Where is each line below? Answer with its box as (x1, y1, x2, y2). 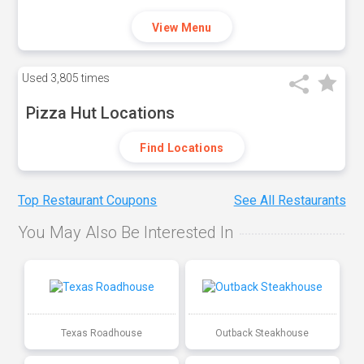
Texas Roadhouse (61, 327, 143, 339)
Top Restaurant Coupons (18, 193, 158, 209)
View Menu (152, 21, 212, 34)
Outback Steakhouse (215, 327, 310, 339)
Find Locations (140, 141, 224, 154)
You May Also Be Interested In (18, 223, 234, 243)
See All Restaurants (233, 193, 346, 209)
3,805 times (48, 71, 110, 84)
